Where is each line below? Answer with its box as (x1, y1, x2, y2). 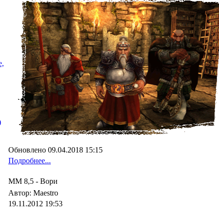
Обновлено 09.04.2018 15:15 (8, 146, 103, 154)
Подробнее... (8, 156, 51, 165)
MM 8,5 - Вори (8, 177, 58, 185)
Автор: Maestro (8, 189, 60, 197)
